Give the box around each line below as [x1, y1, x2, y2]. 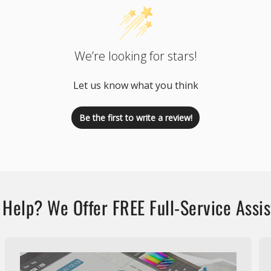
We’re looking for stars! [74, 47, 197, 64]
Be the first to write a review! [79, 111, 192, 123]
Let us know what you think [73, 78, 198, 92]
